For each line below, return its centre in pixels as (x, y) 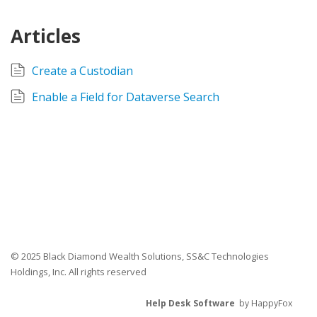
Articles (46, 36)
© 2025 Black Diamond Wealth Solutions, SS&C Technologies (140, 256)
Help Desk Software (190, 304)
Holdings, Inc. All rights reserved (79, 272)
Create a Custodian (82, 71)
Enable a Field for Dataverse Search (126, 97)
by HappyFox (264, 304)
